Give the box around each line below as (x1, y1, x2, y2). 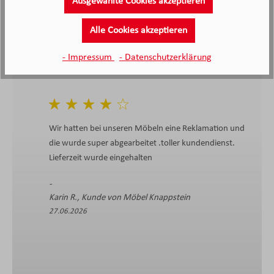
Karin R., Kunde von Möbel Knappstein (49, 193, 190, 202)
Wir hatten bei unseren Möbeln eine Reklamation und (49, 124, 245, 133)
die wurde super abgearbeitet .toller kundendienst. (49, 139, 235, 148)
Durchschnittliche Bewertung (137, 12, 243, 21)
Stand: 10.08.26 (48, 7, 86, 15)
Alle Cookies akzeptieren (89, 26, 187, 36)
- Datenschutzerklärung (119, 52, 212, 62)
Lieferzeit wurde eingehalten (49, 154, 152, 163)
